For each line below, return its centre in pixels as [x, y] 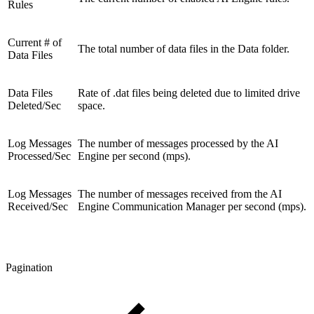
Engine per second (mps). [134, 156]
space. [91, 105]
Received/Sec [38, 206]
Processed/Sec [39, 156]
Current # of [35, 42]
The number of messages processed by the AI [178, 143]
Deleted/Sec [34, 105]
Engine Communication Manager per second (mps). [192, 206]
